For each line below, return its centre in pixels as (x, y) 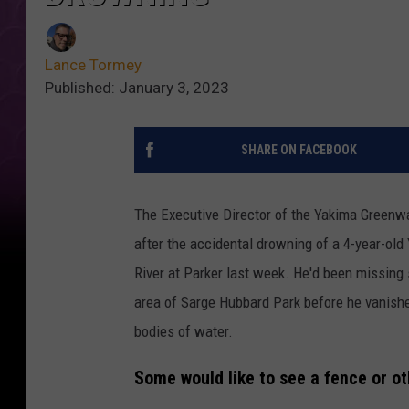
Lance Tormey (93, 65)
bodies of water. (184, 332)
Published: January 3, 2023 (137, 88)
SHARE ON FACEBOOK (299, 150)
